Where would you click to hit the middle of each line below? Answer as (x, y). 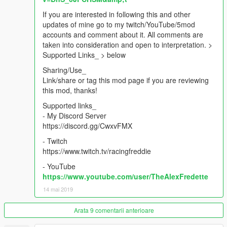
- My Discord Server (74, 115)
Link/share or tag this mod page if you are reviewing (126, 80)
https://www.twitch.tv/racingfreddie (97, 151)
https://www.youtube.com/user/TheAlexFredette (125, 176)
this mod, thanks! (70, 90)
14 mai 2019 (58, 189)
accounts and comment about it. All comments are (123, 34)
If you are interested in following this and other (117, 14)
